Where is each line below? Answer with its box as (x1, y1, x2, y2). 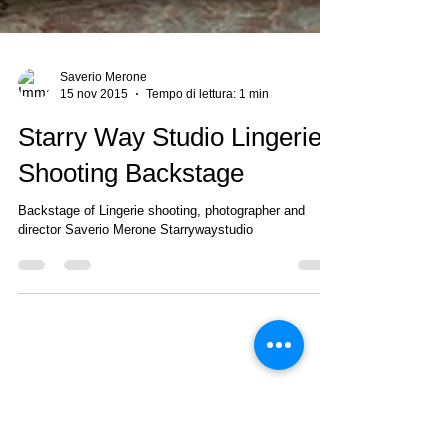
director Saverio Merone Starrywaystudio (18, 258, 253, 273)
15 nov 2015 (60, 122, 128, 137)
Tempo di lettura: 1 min (146, 122, 269, 137)
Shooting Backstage (18, 194, 244, 224)
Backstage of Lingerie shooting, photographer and (18, 239, 305, 254)
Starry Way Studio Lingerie (18, 158, 322, 188)
